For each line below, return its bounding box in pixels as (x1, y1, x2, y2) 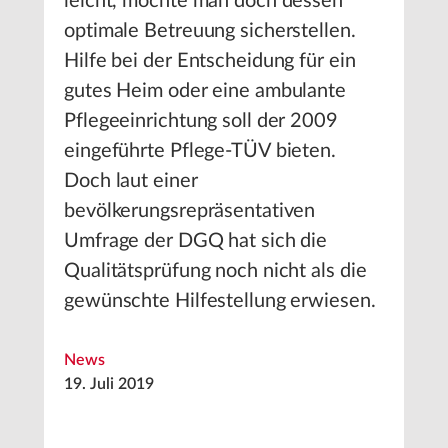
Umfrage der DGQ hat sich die (64, 231, 328, 251)
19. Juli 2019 (64, 376, 154, 392)
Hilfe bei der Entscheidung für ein (64, 51, 356, 71)
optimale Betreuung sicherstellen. (64, 21, 356, 41)
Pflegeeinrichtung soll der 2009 (64, 111, 338, 131)
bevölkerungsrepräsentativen (64, 201, 316, 221)
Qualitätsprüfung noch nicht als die (64, 261, 367, 281)
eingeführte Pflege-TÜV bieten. (64, 141, 336, 161)
